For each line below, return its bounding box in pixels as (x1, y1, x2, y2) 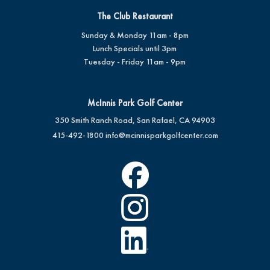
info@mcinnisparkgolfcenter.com (105, 130, 218, 140)
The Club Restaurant (96, 10, 173, 22)
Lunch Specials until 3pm (93, 43, 177, 54)
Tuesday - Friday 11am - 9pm (84, 56, 186, 67)
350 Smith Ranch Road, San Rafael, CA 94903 (55, 115, 215, 125)
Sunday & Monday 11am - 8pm (81, 30, 189, 40)
